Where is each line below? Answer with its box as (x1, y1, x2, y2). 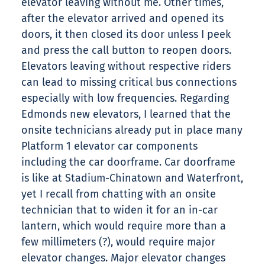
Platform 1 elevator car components (21, 140, 198, 153)
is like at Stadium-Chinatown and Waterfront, (21, 172, 243, 185)
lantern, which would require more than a (21, 219, 226, 233)
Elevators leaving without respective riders (21, 60, 231, 73)
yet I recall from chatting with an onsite (21, 188, 216, 201)
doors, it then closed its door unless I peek (21, 28, 231, 41)
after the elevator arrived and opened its (21, 12, 224, 25)
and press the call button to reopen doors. (21, 44, 231, 57)
